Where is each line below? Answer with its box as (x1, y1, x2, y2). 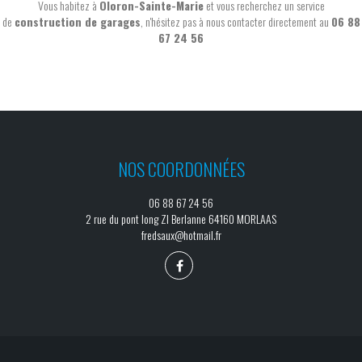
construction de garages (14, 13, 141, 31)
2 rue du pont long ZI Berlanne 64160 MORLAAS (86, 210, 276, 228)
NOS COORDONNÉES (117, 156, 245, 183)
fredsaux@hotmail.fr (141, 226, 221, 244)
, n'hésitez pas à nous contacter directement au (140, 13, 331, 31)
